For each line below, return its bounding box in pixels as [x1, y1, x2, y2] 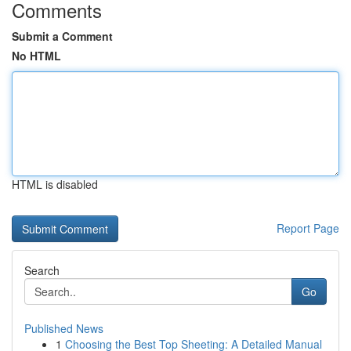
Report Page [277, 220, 339, 236]
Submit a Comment [12, 28, 113, 44]
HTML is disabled [12, 176, 98, 192]
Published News [24, 320, 103, 336]
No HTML [12, 48, 61, 63]
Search [24, 262, 60, 278]
